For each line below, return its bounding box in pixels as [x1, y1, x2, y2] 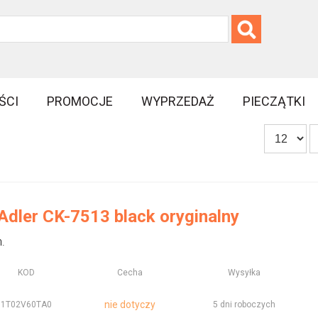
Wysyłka [227, 268, 261, 278]
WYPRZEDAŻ [141, 93, 215, 109]
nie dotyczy [104, 299, 156, 310]
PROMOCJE [47, 93, 114, 109]
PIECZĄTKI [243, 93, 306, 109]
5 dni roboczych [212, 300, 275, 309]
